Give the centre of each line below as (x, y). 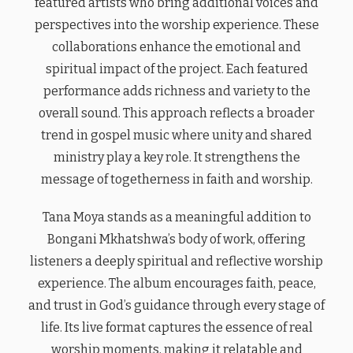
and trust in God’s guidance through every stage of (176, 305)
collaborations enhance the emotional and (176, 46)
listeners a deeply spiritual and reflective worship (176, 261)
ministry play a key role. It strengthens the (176, 157)
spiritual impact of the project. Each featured (176, 69)
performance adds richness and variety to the (176, 91)
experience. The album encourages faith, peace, (176, 283)
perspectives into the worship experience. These (176, 24)
